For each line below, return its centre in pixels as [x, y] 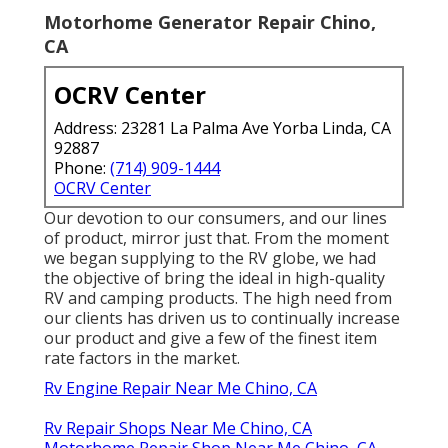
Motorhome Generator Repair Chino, [210, 22]
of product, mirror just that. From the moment [216, 238]
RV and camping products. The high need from [218, 298]
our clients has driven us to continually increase [222, 318]
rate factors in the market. [142, 358]
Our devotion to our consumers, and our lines [215, 218]
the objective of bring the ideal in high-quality [214, 278]
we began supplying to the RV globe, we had [210, 258]
